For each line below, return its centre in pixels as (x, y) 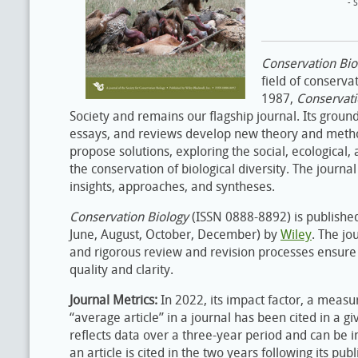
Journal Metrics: (115, 300)
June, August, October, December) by (175, 235)
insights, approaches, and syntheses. (172, 187)
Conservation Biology (129, 217)
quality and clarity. (121, 270)
